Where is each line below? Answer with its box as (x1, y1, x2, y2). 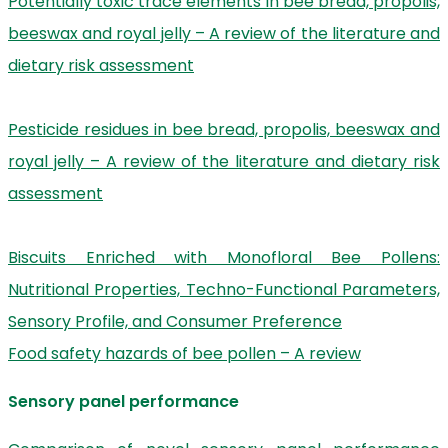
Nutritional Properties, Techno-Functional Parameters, (8, 278, 440, 301)
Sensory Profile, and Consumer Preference (8, 310, 342, 333)
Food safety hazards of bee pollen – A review (8, 342, 361, 365)
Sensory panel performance (8, 390, 239, 413)
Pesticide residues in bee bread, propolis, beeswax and (8, 118, 440, 141)
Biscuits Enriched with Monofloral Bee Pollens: (8, 246, 440, 269)
